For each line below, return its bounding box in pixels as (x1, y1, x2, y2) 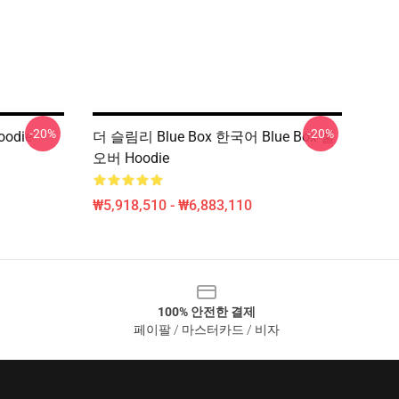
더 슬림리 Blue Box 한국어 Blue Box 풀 (93, 128, 335, 145)
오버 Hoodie (93, 150, 169, 167)
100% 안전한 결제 (158, 305, 256, 319)
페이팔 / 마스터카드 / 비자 (134, 322, 280, 337)
